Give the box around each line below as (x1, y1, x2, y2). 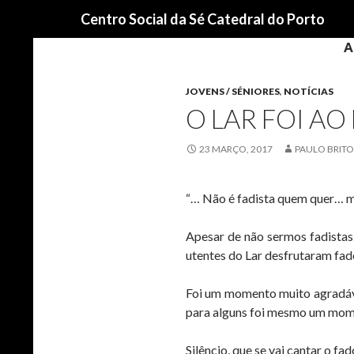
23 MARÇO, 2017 (199, 143, 273, 155)
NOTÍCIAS (284, 85, 333, 97)
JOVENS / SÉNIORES (186, 85, 280, 97)
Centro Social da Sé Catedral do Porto (81, 10, 325, 28)
